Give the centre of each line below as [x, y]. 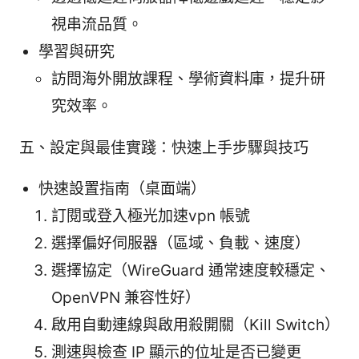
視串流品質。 [97, 25]
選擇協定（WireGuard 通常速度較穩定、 [191, 271]
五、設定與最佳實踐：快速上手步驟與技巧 [164, 148]
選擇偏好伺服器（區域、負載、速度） [181, 244]
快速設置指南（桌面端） [122, 189]
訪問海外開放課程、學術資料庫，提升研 [188, 79]
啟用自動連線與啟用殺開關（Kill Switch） [196, 325]
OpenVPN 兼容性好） [126, 298]
